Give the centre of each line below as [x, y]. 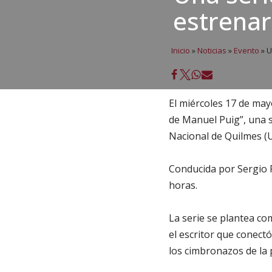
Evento [246, 50]
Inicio [181, 50]
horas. [183, 185]
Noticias [212, 50]
